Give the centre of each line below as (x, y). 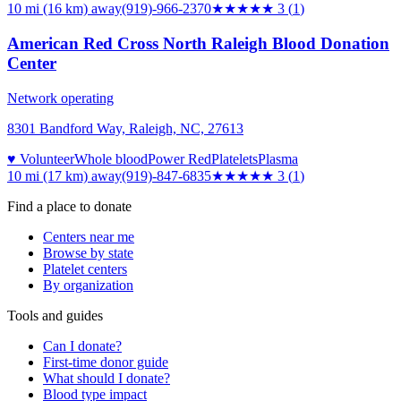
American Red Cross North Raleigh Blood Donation (198, 43)
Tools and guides (55, 315)
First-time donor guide (106, 362)
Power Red (179, 158)
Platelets (235, 158)
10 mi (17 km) (47, 175)
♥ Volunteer (41, 158)
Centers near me (89, 236)
